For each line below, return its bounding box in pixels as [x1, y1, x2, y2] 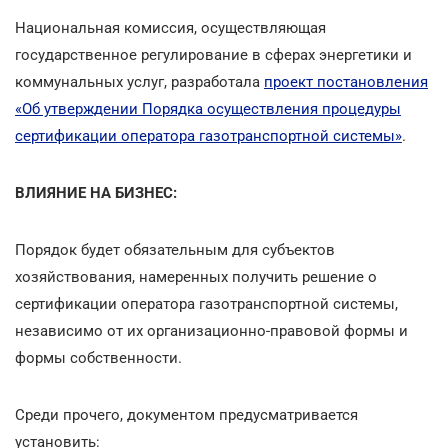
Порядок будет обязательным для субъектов [15, 240, 335, 259]
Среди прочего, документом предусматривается [15, 405, 358, 424]
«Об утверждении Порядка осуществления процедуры [15, 99, 401, 118]
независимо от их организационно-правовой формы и [15, 321, 408, 340]
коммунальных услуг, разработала [15, 72, 264, 91]
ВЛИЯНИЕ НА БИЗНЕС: [15, 183, 177, 202]
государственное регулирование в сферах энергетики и [15, 45, 412, 64]
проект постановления [264, 72, 428, 91]
